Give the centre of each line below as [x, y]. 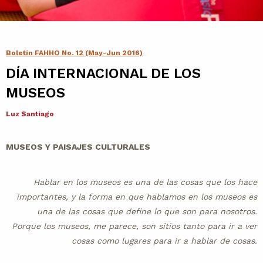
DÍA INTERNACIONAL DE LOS [103, 74]
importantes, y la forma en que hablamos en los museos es [137, 197]
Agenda [122, 50]
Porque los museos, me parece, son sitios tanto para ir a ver [134, 226]
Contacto [125, 25]
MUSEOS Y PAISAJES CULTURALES [78, 147]
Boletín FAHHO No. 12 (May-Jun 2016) [74, 53]
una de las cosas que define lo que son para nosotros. [147, 212]
